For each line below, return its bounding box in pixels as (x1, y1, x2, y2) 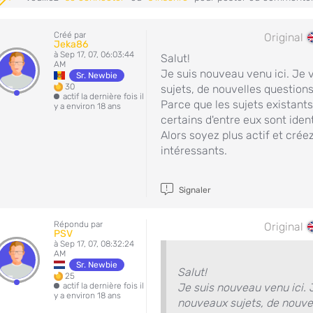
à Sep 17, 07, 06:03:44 (53, 50, 134, 59)
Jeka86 (53, 38, 88, 50)
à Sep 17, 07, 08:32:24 (53, 239, 134, 249)
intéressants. (160, 144, 227, 157)
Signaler (176, 185, 211, 195)
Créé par (53, 30, 86, 40)
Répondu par (53, 219, 103, 229)
